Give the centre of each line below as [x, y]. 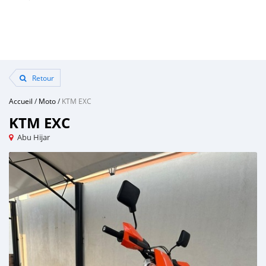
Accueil [21, 101]
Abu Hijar [34, 137]
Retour [42, 78]
